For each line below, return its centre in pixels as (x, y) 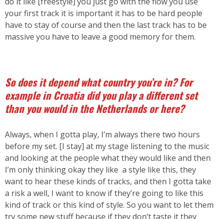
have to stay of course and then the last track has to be (106, 25)
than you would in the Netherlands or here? (95, 109)
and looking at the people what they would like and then (108, 158)
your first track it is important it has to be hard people (104, 13)
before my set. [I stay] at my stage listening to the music (107, 146)
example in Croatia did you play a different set (101, 95)
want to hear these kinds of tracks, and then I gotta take (108, 181)
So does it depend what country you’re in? (91, 82)
